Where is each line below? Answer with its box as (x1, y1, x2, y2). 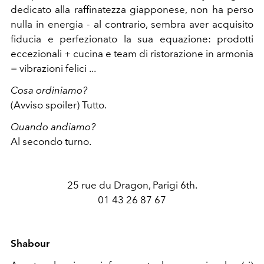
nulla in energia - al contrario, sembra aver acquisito (11, 18, 253, 30)
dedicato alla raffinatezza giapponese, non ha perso (11, 3, 253, 15)
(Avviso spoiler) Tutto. (11, 98, 107, 111)
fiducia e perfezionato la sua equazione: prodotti (11, 32, 253, 45)
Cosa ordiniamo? (11, 84, 87, 96)
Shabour (11, 237, 49, 249)
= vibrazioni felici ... (11, 62, 96, 74)
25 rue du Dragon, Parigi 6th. (67, 179, 197, 191)
